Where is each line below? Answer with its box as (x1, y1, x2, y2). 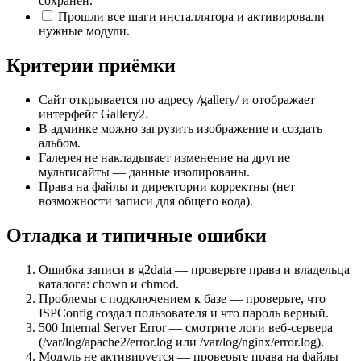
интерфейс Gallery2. (39, 107, 148, 122)
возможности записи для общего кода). (39, 194, 253, 209)
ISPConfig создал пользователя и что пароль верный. (39, 306, 329, 320)
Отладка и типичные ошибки (6, 225, 267, 247)
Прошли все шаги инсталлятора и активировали (55, 10, 325, 24)
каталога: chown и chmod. (39, 277, 179, 291)
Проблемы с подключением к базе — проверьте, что (39, 292, 326, 305)
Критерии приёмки (6, 55, 176, 77)
